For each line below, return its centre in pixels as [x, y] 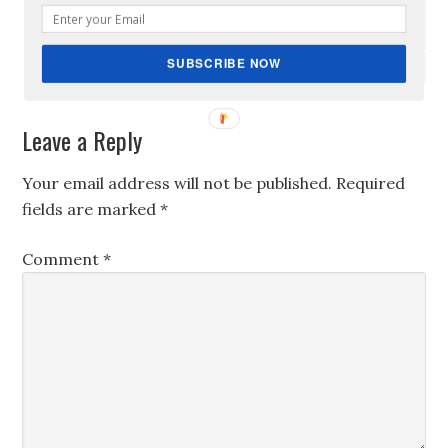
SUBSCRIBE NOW [224, 63]
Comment [63, 259]
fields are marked [91, 209]
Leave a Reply [82, 140]
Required [371, 183]
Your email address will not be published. [177, 183]
